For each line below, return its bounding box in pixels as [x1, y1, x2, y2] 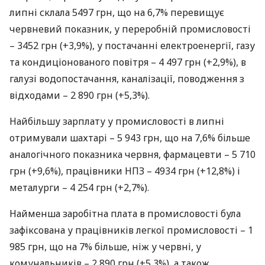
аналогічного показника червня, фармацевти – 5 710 [9, 148, 256, 161]
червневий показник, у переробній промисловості [9, 22, 251, 35]
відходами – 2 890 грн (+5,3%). [9, 89, 150, 102]
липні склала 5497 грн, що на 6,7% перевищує [9, 6, 224, 19]
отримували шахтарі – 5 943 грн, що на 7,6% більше [9, 131, 250, 144]
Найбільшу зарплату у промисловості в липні [9, 115, 224, 128]
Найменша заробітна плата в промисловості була [9, 207, 241, 220]
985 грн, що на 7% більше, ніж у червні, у [9, 240, 201, 253]
